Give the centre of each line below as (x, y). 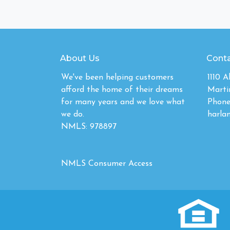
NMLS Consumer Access (107, 164)
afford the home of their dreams (122, 90)
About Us (80, 59)
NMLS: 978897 (89, 127)
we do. (73, 115)
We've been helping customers (117, 78)
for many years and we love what (123, 102)
